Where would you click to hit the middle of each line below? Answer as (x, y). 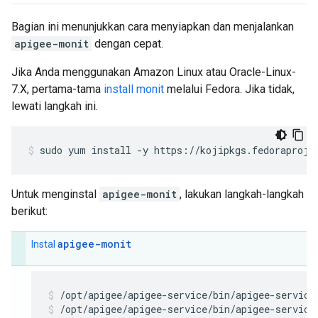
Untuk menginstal (55, 194)
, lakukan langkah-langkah (242, 194)
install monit (134, 89)
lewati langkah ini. (55, 106)
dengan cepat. (127, 44)
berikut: (29, 211)
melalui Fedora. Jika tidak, (229, 89)
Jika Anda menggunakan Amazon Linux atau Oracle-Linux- (154, 72)
